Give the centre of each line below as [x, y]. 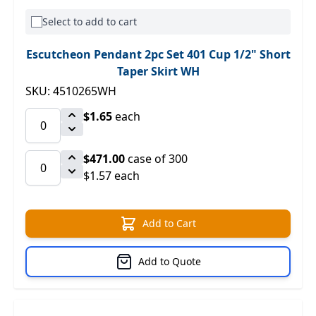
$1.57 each [111, 176]
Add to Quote [169, 261]
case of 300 [156, 159]
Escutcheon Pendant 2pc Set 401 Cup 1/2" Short [158, 54]
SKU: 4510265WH [71, 91]
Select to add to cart [90, 22]
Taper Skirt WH [158, 71]
